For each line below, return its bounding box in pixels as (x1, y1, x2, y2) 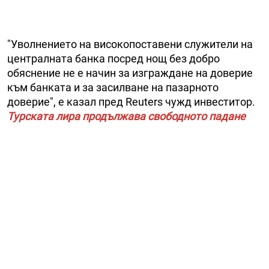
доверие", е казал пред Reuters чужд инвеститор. (7, 95, 255, 109)
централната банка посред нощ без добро (7, 52, 220, 65)
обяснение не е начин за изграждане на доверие (7, 67, 253, 80)
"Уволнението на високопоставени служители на (7, 38, 253, 51)
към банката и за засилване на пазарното (7, 81, 219, 94)
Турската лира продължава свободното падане (7, 110, 246, 123)
